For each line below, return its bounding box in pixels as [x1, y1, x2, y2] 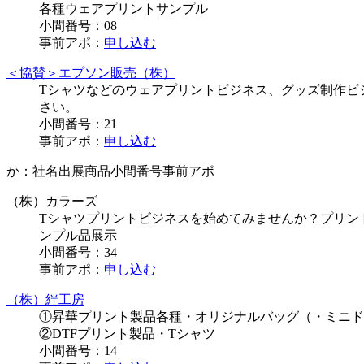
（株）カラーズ [6, 194, 97, 209]
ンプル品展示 [39, 228, 117, 243]
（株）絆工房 [6, 292, 84, 307]
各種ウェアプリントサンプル [39, 2, 208, 16]
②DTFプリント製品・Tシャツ [39, 327, 215, 341]
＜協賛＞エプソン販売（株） [6, 66, 175, 80]
